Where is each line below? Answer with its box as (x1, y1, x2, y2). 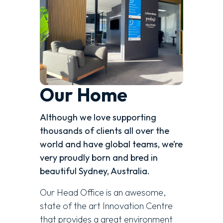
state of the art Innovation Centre (40, 200, 173, 212)
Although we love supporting (40, 111, 156, 123)
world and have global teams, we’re (40, 138, 183, 150)
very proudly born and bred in (40, 151, 158, 163)
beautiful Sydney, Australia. (40, 165, 150, 177)
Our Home (40, 83, 127, 107)
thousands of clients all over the (40, 124, 169, 136)
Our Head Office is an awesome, (40, 186, 166, 198)
